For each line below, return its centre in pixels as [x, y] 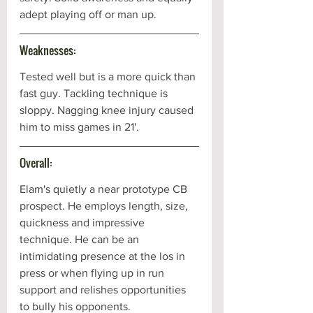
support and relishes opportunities [104, 289]
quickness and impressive [83, 222]
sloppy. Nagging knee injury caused [108, 110]
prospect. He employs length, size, [105, 205]
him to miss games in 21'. [79, 126]
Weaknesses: [48, 50]
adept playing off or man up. [89, 14]
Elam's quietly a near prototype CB [105, 189]
